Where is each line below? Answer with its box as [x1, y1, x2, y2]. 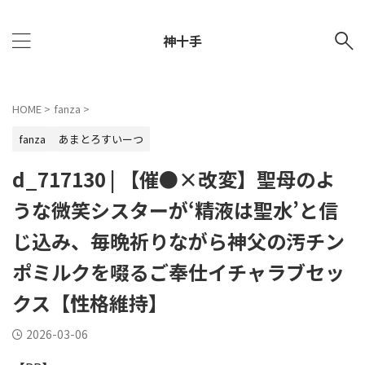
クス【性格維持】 [12, 288, 168, 317]
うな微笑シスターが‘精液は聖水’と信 [12, 196, 338, 224]
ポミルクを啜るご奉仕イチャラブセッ [12, 257, 345, 286]
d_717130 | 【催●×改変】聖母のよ [12, 165, 335, 193]
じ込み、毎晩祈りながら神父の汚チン [12, 226, 345, 255]
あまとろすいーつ [59, 131, 143, 147]
